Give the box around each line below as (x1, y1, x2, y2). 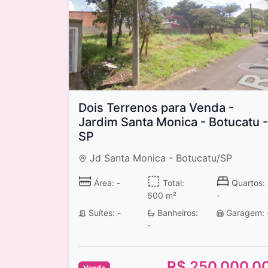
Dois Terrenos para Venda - (78, 100, 234, 115)
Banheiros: (154, 207, 198, 218)
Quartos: (229, 177, 266, 188)
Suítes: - (86, 207, 121, 218)
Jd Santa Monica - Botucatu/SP (87, 152, 233, 165)
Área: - (91, 177, 120, 188)
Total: (160, 177, 184, 188)
